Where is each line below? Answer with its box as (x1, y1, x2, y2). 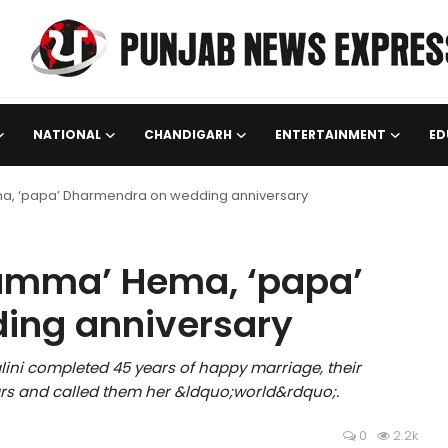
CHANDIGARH (144, 126, 232, 143)
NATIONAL (33, 126, 101, 143)
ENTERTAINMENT (275, 126, 386, 143)
